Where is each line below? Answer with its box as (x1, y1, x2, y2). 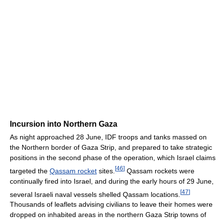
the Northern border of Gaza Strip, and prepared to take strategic (10, 143, 212, 151)
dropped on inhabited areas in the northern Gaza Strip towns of (10, 211, 206, 219)
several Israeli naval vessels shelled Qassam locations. (10, 190, 180, 198)
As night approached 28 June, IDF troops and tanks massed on (10, 133, 207, 141)
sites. (97, 166, 115, 175)
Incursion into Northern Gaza (10, 119, 117, 128)
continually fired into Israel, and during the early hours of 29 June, (10, 177, 214, 185)
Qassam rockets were (125, 166, 194, 175)
